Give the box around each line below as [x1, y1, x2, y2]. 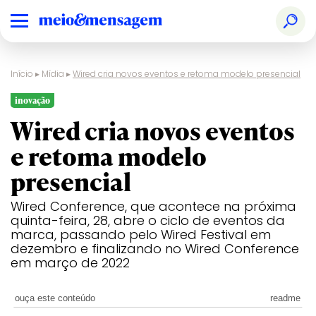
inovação [15, 95, 50, 107]
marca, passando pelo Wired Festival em [11, 226, 271, 243]
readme [270, 293, 301, 303]
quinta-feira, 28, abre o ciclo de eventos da [11, 212, 285, 229]
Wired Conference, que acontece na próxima [11, 197, 296, 215]
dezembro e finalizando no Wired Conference [11, 240, 299, 257]
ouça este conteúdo [15, 293, 96, 303]
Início [11, 68, 33, 80]
